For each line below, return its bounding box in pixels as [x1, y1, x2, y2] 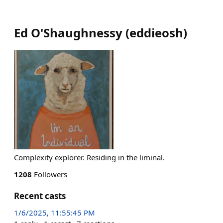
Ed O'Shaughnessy [14, 24, 122, 41]
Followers [32, 169, 67, 179]
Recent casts [14, 190, 66, 202]
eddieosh [129, 24, 183, 41]
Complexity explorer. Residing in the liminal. [14, 152, 165, 162]
